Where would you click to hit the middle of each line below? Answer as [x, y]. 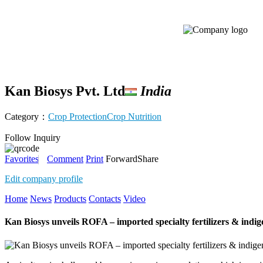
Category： [26, 116]
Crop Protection [77, 116]
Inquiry [47, 137]
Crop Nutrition [134, 116]
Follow [18, 137]
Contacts [105, 199]
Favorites [22, 159]
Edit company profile [44, 179]
